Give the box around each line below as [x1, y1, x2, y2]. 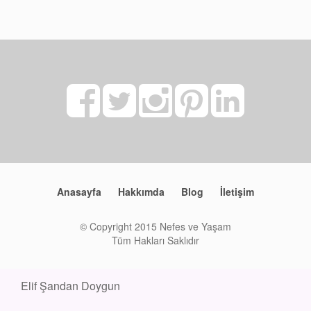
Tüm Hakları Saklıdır [112, 233, 199, 247]
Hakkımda [118, 184, 165, 199]
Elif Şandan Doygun [21, 277, 120, 294]
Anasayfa [57, 184, 101, 199]
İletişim [220, 184, 254, 199]
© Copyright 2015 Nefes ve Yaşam [80, 219, 231, 233]
